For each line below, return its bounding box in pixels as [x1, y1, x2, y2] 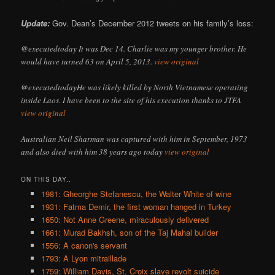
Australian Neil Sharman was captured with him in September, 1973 [21, 133, 248, 145]
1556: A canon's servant [41, 239, 127, 252]
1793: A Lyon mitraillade [41, 252, 126, 265]
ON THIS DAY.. [21, 175, 72, 184]
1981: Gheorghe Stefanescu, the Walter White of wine [41, 188, 231, 200]
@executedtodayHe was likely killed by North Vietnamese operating [21, 82, 249, 93]
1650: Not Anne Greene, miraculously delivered [41, 214, 209, 226]
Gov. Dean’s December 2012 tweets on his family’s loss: [50, 17, 254, 29]
